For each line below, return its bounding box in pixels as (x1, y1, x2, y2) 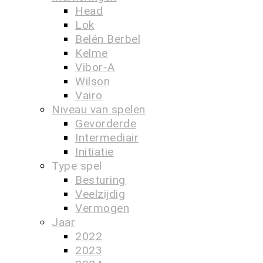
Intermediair (75, 131, 139, 144)
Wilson (75, 75, 110, 88)
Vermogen (75, 201, 129, 215)
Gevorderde (75, 117, 136, 130)
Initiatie (75, 145, 114, 159)
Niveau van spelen (52, 103, 146, 116)
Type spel (52, 159, 102, 173)
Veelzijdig (75, 187, 125, 201)
